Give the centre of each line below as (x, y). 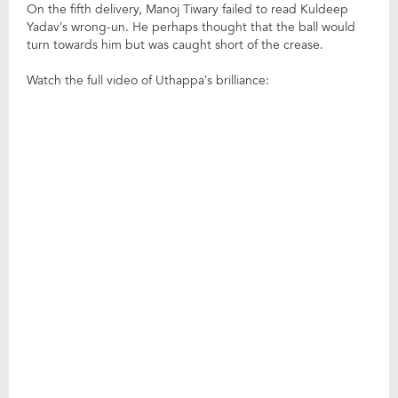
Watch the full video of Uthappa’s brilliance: (148, 80)
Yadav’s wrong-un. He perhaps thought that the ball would (191, 27)
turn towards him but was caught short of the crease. (175, 45)
